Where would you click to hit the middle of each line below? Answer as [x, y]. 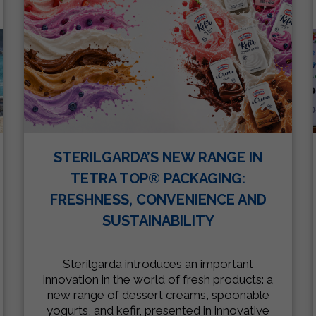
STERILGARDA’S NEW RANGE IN [158, 157]
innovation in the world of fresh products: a [158, 279]
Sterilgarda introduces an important [158, 263]
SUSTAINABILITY [158, 220]
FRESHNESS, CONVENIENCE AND [158, 199]
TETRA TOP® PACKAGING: [158, 178]
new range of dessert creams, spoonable [158, 294]
